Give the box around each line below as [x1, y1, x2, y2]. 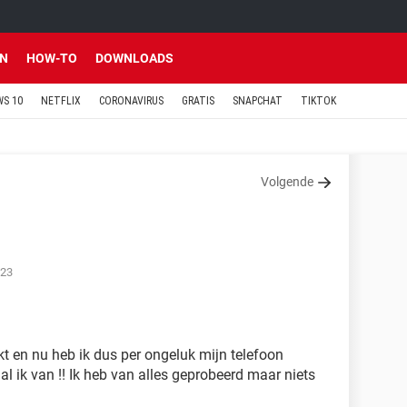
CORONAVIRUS [99, 94, 164, 107]
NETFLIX [41, 94, 81, 107]
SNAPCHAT [233, 94, 283, 107]
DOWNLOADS [95, 51, 174, 65]
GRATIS [182, 94, 214, 107]
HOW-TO [26, 51, 77, 65]
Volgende [261, 174, 313, 189]
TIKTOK [301, 94, 336, 107]
